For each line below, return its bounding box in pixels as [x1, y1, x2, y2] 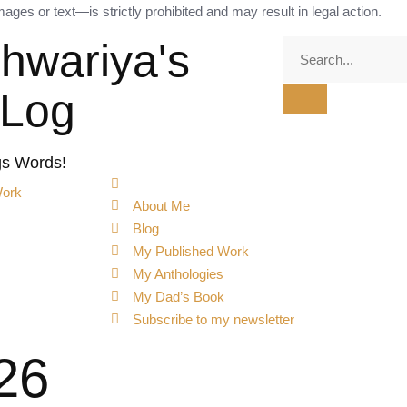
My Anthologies [132, 266, 223, 282]
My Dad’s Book [132, 289, 224, 304]
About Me [132, 198, 190, 213]
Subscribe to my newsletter [132, 312, 294, 327]
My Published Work [132, 243, 249, 259]
